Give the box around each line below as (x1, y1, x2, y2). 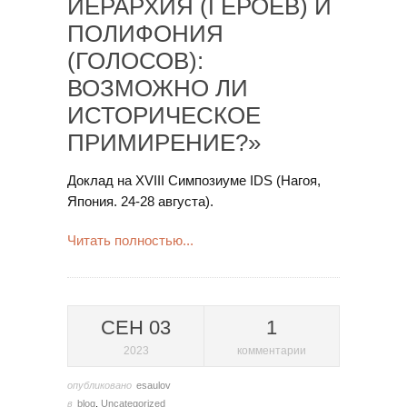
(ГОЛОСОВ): (67, 47, 203, 74)
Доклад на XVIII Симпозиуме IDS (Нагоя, (67, 173, 321, 188)
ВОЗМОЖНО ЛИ (67, 74, 248, 102)
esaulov (136, 380, 171, 391)
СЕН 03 (101, 316, 171, 339)
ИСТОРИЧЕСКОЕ (67, 102, 261, 129)
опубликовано (67, 380, 132, 391)
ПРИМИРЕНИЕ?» (67, 129, 261, 156)
